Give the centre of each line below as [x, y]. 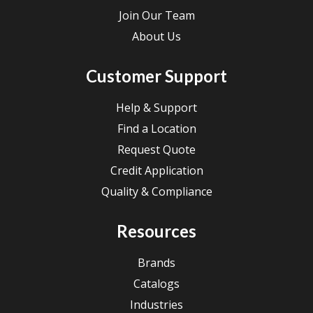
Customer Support [156, 76]
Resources [156, 231]
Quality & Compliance [156, 192]
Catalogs [156, 284]
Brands [156, 263]
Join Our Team [156, 16]
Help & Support [156, 108]
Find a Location [156, 129]
